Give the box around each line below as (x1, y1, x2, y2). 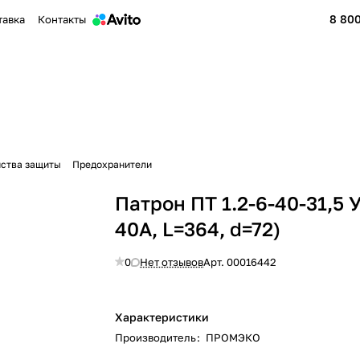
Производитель (115, 331, 197, 344)
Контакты (38, 13, 87, 26)
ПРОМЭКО (206, 331, 261, 344)
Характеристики (115, 310, 210, 324)
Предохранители (72, 158, 152, 170)
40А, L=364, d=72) (115, 217, 281, 240)
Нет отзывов (140, 256, 204, 268)
